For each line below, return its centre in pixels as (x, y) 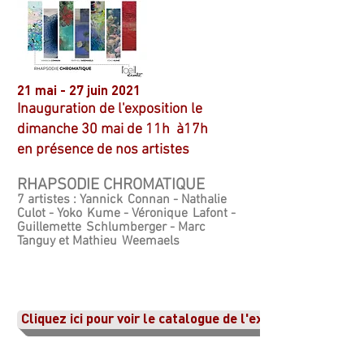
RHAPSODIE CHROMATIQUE (111, 185)
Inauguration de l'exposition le (110, 109)
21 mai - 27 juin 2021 (79, 92)
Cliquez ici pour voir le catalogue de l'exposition (167, 320)
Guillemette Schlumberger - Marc (112, 227)
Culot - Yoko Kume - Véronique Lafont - (126, 214)
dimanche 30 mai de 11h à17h (113, 130)
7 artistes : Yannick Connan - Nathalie (122, 200)
